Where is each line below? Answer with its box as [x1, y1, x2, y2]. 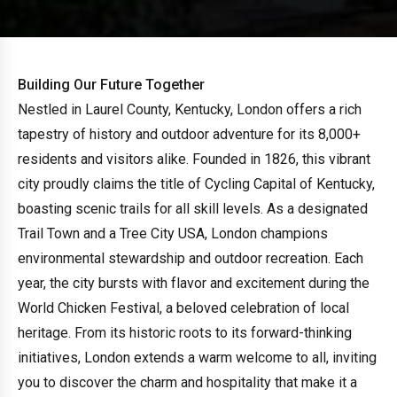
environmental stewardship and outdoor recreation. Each [18, 249, 363, 267]
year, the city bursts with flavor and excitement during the [18, 274, 370, 292]
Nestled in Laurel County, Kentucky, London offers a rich [18, 100, 362, 118]
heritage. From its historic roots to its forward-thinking [18, 323, 352, 341]
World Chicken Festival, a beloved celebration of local [18, 299, 349, 316]
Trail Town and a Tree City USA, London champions [18, 224, 328, 242]
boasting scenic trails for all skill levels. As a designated [18, 199, 368, 217]
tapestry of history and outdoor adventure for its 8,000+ [18, 125, 361, 143]
